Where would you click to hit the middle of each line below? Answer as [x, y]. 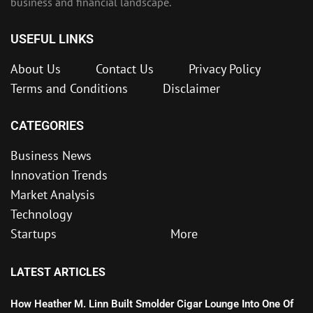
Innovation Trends [59, 175]
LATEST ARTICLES [58, 272]
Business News [51, 156]
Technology [41, 214]
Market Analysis [53, 195]
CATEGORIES [47, 126]
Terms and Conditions [69, 89]
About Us [36, 69]
